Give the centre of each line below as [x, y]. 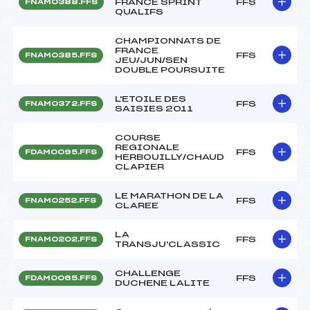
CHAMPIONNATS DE [168, 40]
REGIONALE [147, 147]
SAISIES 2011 [154, 108]
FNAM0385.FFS [61, 55]
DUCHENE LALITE [162, 283]
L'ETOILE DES [151, 99]
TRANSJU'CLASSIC [167, 244]
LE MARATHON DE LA [169, 195]
